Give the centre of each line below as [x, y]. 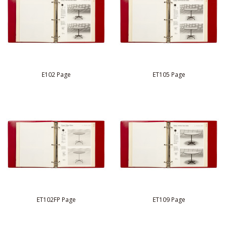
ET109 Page [169, 200]
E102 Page [56, 75]
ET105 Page [169, 75]
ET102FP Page [56, 200]
